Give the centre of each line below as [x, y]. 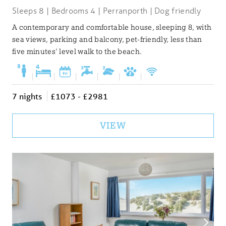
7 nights [27, 96]
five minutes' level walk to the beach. [77, 52]
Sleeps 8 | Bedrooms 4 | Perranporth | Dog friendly [106, 11]
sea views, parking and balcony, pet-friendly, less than [107, 40]
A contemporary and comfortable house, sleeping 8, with [112, 27]
